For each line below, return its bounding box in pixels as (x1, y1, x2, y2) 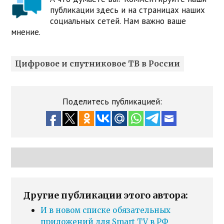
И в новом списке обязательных (40, 205, 171, 215)
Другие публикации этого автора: (23, 189, 188, 201)
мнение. (11, 26, 41, 37)
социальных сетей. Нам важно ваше (50, 15, 186, 26)
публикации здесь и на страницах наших (50, 4, 205, 15)
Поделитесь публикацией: (62, 95, 162, 107)
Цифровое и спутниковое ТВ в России (15, 58, 180, 68)
